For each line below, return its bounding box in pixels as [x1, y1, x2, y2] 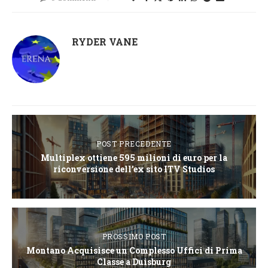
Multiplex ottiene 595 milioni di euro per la [41, 152, 227, 164]
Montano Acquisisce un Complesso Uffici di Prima [26, 245, 242, 257]
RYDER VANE [72, 35, 138, 48]
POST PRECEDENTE [96, 139, 172, 149]
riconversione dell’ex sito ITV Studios [53, 163, 215, 175]
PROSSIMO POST [102, 232, 166, 242]
